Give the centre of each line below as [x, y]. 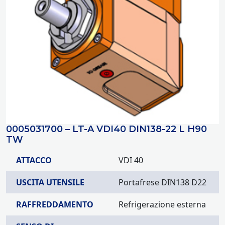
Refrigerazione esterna [162, 204]
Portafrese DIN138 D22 [162, 182]
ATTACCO [34, 160]
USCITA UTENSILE [50, 182]
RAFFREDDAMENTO [55, 204]
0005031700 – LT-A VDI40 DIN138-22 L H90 [106, 129]
